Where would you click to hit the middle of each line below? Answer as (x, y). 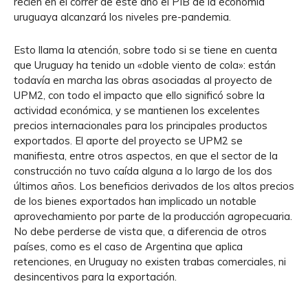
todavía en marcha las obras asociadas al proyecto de (143, 80)
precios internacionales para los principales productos (141, 125)
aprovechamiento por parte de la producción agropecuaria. (153, 216)
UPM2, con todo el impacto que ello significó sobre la (139, 95)
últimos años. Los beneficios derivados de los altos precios (154, 186)
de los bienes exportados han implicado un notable (135, 201)
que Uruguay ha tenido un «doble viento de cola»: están (145, 65)
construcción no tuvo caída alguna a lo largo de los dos (143, 171)
